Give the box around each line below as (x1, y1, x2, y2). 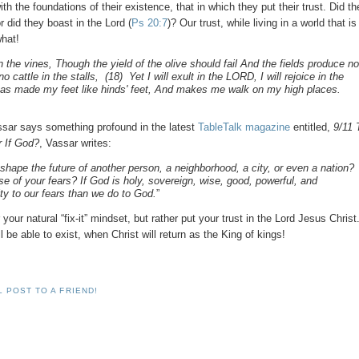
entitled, (290, 121, 334, 134)
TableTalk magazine (198, 121, 291, 134)
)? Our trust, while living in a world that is (167, 17, 357, 30)
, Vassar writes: (39, 137, 112, 150)
